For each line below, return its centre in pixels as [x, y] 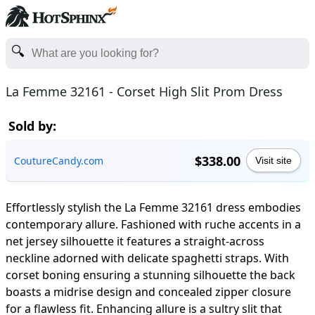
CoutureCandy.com [59, 161]
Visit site [274, 160]
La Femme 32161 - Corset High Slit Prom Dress [144, 91]
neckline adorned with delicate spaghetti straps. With [147, 258]
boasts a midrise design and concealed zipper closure [148, 292]
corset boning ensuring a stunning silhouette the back [150, 275]
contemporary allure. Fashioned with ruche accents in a [153, 224]
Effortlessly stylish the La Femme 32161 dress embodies [153, 207]
